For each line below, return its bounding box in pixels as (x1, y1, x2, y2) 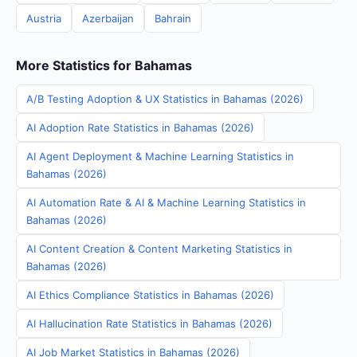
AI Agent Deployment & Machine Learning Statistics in (26, 150, 294, 163)
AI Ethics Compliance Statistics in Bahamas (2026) (26, 288, 274, 301)
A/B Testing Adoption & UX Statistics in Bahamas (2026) (26, 92, 304, 105)
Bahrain (155, 12, 191, 25)
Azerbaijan (82, 12, 134, 25)
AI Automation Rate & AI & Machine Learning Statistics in (26, 196, 306, 209)
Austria (26, 12, 61, 25)
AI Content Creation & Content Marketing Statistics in (26, 242, 292, 255)
